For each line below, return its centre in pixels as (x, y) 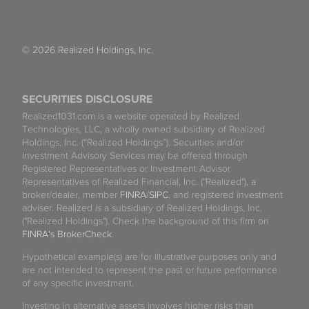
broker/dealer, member (71, 195)
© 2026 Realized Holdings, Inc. (88, 50)
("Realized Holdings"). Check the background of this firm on (146, 221)
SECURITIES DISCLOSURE (87, 100)
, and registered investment (226, 195)
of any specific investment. (78, 283)
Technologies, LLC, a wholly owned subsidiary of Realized (143, 130)
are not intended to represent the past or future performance (150, 270)
